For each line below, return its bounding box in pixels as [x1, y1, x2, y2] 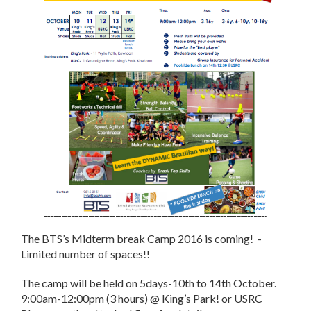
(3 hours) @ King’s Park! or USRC [104, 292, 262, 305]
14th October [209, 276, 274, 290]
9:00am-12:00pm [21, 292, 104, 305]
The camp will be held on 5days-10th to [21, 276, 209, 290]
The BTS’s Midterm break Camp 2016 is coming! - [21, 232, 262, 246]
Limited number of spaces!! [21, 247, 150, 261]
